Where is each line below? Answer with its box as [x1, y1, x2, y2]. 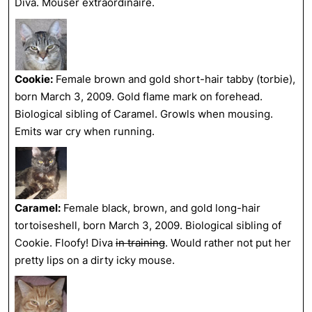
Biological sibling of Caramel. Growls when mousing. [15, 107, 273, 120]
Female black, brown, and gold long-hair [61, 201, 260, 214]
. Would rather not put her [165, 235, 291, 249]
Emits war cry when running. [15, 124, 155, 138]
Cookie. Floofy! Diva [15, 235, 116, 249]
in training [116, 235, 165, 249]
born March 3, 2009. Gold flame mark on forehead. [15, 89, 263, 103]
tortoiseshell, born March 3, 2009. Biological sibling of [15, 218, 281, 232]
